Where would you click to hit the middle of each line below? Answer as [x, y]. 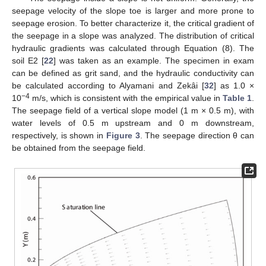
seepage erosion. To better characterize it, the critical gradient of [133, 23]
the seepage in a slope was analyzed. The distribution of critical [133, 36]
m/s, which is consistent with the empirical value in [126, 98]
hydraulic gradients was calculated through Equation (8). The [133, 48]
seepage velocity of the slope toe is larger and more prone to [133, 11]
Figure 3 [123, 136]
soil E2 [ [28, 61]
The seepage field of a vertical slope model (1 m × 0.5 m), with [133, 111]
